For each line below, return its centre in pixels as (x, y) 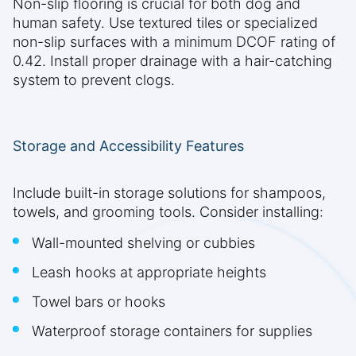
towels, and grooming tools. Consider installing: (168, 212)
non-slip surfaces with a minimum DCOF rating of (174, 42)
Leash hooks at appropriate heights (149, 273)
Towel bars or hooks (99, 302)
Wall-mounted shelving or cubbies (143, 243)
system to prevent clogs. (94, 80)
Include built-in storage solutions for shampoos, (169, 193)
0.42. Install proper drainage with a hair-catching (172, 61)
